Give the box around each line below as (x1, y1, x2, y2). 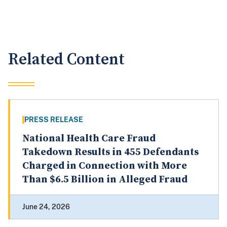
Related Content (8, 50, 125, 70)
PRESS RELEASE (24, 116, 83, 124)
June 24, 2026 (22, 203, 70, 211)
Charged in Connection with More (22, 160, 187, 173)
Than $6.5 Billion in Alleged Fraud (22, 173, 187, 186)
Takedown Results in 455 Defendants (22, 146, 199, 159)
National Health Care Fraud (22, 132, 156, 145)
